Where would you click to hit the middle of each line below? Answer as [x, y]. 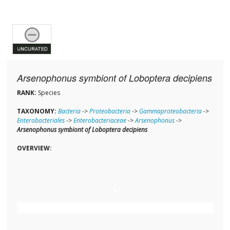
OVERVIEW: [34, 148]
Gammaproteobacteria [170, 111]
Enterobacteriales [41, 121]
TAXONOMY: [36, 111]
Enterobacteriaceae [100, 121]
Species [48, 93]
